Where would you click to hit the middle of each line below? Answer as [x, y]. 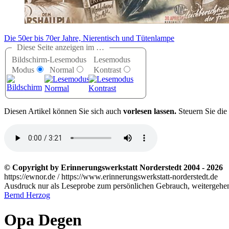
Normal [62, 70]
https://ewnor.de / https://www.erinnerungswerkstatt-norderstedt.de [111, 177]
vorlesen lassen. [150, 111]
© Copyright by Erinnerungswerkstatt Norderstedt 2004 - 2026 [113, 168]
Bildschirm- [31, 60]
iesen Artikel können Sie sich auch [67, 111]
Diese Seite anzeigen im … [61, 48]
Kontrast [108, 70]
